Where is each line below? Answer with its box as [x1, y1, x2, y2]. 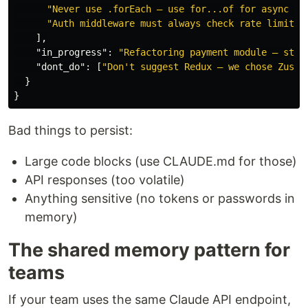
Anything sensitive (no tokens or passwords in [25, 191, 295, 206]
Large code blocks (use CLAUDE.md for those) [25, 154, 297, 168]
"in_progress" [36, 47, 107, 58]
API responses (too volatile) [25, 173, 185, 187]
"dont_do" [36, 61, 85, 72]
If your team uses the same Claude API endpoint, [8, 292, 291, 307]
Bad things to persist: [8, 123, 133, 137]
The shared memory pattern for [8, 239, 290, 261]
